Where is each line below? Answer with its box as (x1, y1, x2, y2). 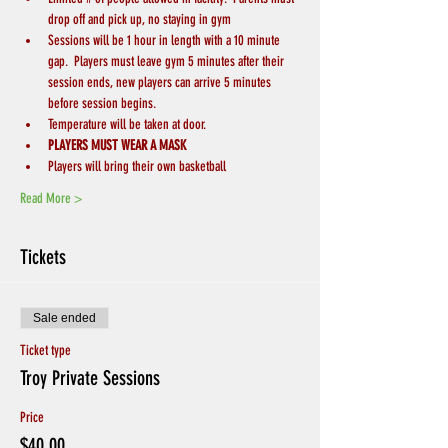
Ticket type (20, 342, 71, 360)
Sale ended (33, 311, 96, 326)
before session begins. (48, 95, 156, 113)
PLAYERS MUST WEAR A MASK (48, 137, 186, 155)
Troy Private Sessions (20, 366, 160, 391)
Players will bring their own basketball (48, 158, 226, 176)
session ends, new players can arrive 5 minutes (48, 74, 274, 92)
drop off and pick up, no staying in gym (48, 11, 231, 29)
